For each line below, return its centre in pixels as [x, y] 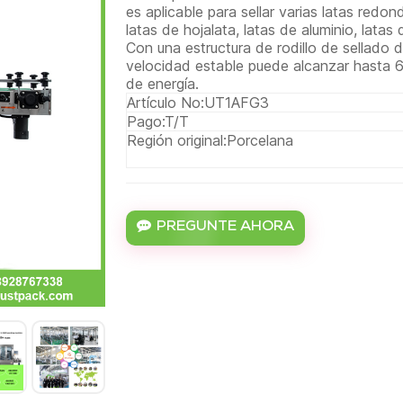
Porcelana [260, 141]
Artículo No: [166, 103]
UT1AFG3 [237, 103]
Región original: [177, 141]
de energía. [163, 84]
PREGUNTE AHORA [226, 227]
